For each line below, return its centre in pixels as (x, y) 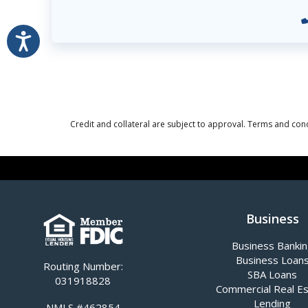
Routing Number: (83, 266)
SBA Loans (273, 274)
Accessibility (69, 35)
